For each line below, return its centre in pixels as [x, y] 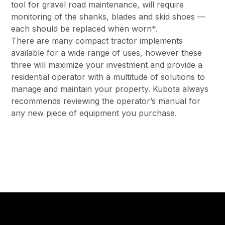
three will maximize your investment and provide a [107, 65]
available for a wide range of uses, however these [107, 53]
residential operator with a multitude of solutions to [108, 77]
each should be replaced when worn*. [86, 29]
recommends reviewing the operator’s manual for [106, 101]
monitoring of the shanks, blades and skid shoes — [108, 17]
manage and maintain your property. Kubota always [110, 89]
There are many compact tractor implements [97, 41]
